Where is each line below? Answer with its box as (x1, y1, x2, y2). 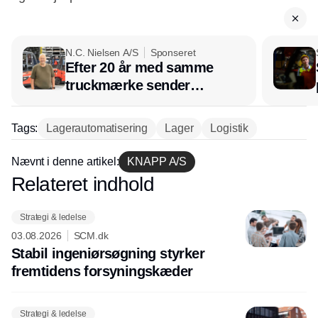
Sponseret (150, 47, 196, 58)
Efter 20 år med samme (65, 60, 214, 75)
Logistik (210, 122, 249, 134)
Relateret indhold (11, 173, 154, 195)
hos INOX (65, 113, 126, 128)
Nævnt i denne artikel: (11, 155, 119, 168)
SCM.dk (73, 230, 109, 241)
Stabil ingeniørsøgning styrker (11, 246, 204, 261)
